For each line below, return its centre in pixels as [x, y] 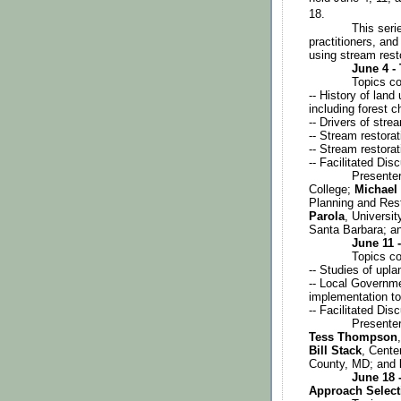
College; [332, 189]
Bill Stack [335, 350]
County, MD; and [354, 364]
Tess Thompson [353, 337]
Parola [327, 216]
